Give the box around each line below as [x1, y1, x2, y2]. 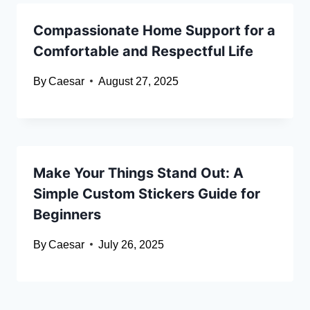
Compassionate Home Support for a [33, 21, 275, 39]
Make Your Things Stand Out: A [33, 164, 244, 181]
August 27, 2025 [98, 75, 179, 87]
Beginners [33, 206, 101, 223]
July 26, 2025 [98, 238, 165, 250]
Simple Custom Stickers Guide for [33, 185, 260, 202]
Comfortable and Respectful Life [33, 42, 253, 60]
